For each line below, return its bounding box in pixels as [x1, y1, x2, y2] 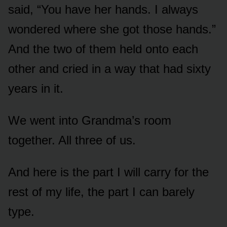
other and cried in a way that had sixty [8, 61, 211, 75]
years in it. [8, 81, 63, 95]
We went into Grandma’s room [8, 113, 171, 127]
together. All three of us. [8, 133, 136, 147]
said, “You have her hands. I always [8, 2, 198, 16]
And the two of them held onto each [8, 42, 198, 56]
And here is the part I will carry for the [8, 165, 209, 179]
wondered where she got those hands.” [8, 22, 216, 36]
